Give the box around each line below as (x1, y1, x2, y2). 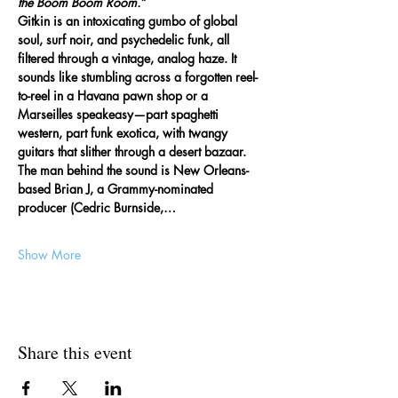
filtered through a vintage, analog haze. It (18, 50, 240, 67)
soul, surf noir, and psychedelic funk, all (18, 31, 233, 48)
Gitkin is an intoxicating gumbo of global (18, 12, 241, 29)
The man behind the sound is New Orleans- (18, 162, 249, 179)
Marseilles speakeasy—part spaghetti (18, 106, 222, 123)
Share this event (18, 340, 132, 364)
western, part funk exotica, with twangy (18, 124, 231, 141)
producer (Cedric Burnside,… (18, 199, 176, 216)
